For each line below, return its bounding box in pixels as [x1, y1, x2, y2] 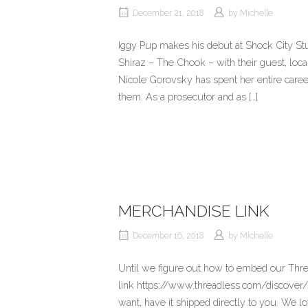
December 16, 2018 [133, 230, 203, 241]
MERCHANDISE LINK [118, 201, 269, 220]
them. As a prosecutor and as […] [118, 91, 258, 103]
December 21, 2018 [133, 8, 203, 19]
